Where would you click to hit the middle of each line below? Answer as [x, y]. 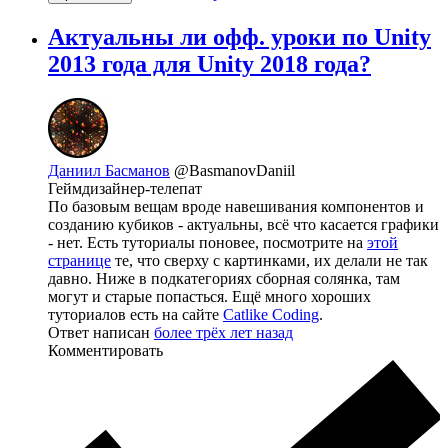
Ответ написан [101, 332]
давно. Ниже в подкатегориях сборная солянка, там [224, 278]
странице [79, 260]
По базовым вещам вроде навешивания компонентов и [236, 206]
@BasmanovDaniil [234, 170]
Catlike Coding [271, 314]
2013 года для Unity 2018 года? [209, 63]
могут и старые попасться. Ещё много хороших [209, 296]
